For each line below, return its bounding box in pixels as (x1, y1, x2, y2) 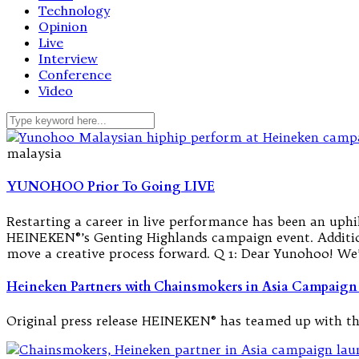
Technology (38, 2, 110, 19)
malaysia (6, 145, 62, 162)
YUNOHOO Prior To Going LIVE (6, 178, 215, 196)
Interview (38, 50, 98, 67)
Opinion (38, 18, 87, 35)
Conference (38, 67, 111, 83)
